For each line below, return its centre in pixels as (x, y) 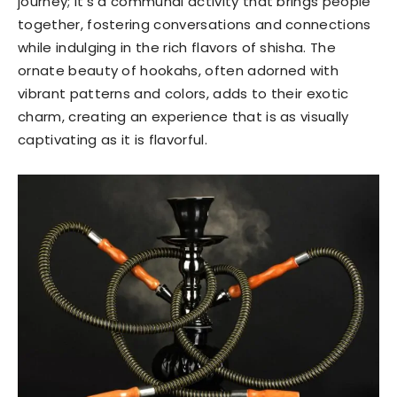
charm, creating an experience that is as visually (183, 116)
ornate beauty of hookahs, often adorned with (179, 70)
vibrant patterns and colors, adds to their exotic (183, 93)
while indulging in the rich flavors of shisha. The (177, 47)
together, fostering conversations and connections (195, 24)
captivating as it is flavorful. (113, 139)
